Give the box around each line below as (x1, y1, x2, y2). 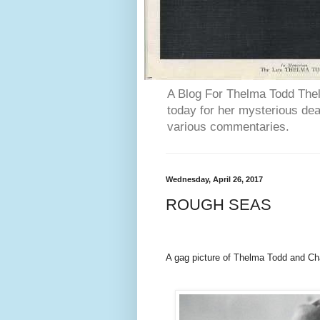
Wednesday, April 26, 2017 (166, 175, 263, 184)
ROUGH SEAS (166, 195, 271, 214)
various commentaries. (167, 120, 289, 134)
